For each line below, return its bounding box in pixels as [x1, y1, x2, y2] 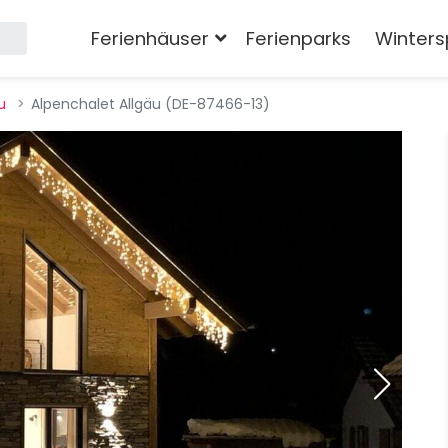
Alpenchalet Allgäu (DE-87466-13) [31, 94, 271, 114]
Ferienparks [245, 26, 351, 51]
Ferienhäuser [91, 26, 210, 51]
